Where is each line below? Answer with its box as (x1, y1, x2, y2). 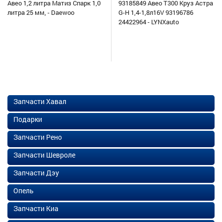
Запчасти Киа (13, 204, 58, 214)
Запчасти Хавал (13, 97, 66, 107)
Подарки (13, 114, 42, 124)
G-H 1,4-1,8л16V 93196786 (118, 8, 193, 17)
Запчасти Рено (13, 132, 62, 142)
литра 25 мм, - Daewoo (7, 8, 74, 17)
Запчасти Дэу (13, 168, 59, 178)
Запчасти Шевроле (13, 150, 75, 160)
